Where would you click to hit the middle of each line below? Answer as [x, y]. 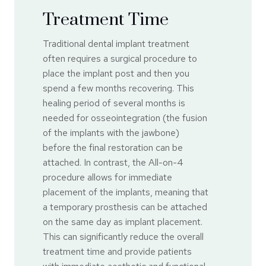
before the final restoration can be [113, 148]
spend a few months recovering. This [118, 88]
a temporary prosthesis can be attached [125, 207]
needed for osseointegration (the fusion [125, 118]
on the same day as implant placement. [123, 222]
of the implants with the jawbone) [111, 133]
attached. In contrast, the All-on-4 [113, 163]
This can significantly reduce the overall [123, 237]
